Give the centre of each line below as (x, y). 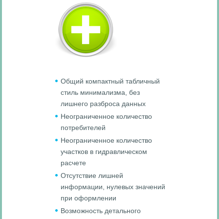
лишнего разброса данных (103, 103)
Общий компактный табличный (110, 81)
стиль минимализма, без (100, 92)
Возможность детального (101, 210)
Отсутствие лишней (92, 175)
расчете (74, 163)
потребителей (83, 127)
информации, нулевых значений (113, 186)
